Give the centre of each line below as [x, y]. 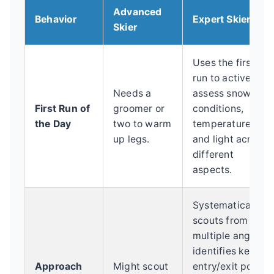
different [213, 154]
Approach [59, 266]
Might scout [141, 266]
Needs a [132, 93]
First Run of [63, 108]
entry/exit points [231, 266]
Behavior [56, 19]
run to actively [226, 78]
